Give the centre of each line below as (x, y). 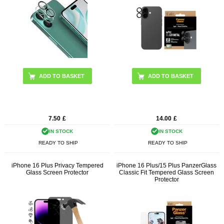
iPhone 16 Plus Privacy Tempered (57, 165)
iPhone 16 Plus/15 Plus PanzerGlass (167, 165)
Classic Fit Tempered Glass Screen (167, 172)
